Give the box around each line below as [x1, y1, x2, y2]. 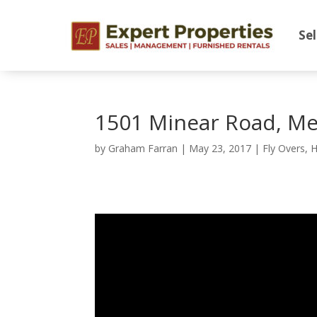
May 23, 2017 [189, 142, 252, 155]
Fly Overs [263, 142, 306, 155]
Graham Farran [108, 142, 178, 155]
